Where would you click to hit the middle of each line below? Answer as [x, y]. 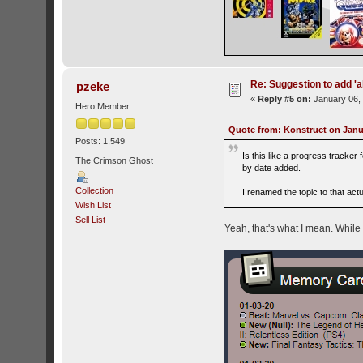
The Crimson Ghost [115, 160]
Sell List [91, 219]
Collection [95, 190]
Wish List [94, 205]
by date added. [272, 167]
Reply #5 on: [285, 99]
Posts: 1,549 [100, 141]
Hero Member [103, 107]
